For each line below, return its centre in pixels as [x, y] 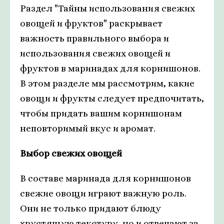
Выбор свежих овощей [71, 153]
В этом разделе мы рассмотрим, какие [107, 83]
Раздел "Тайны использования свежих [107, 8]
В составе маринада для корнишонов [105, 178]
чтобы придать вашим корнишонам [101, 113]
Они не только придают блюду [90, 208]
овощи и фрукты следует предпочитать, [112, 98]
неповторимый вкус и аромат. [88, 128]
